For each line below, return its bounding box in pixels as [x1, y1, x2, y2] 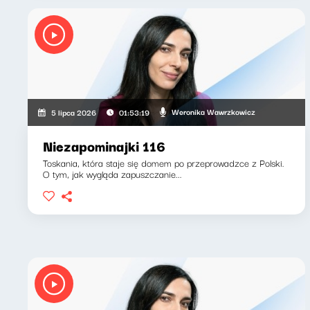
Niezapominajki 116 [43, 134, 165, 156]
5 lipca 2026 [51, 105, 97, 118]
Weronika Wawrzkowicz [171, 105, 255, 118]
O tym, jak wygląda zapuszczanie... [43, 165, 182, 181]
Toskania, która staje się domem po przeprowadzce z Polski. [43, 154, 284, 170]
